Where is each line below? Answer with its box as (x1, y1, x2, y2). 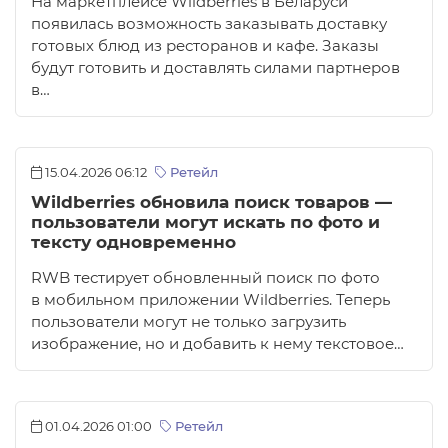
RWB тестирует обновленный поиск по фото (31, 269, 380, 288)
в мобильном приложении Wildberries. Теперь (31, 291, 390, 310)
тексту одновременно (31, 232, 236, 253)
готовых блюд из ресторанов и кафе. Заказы (31, 37, 379, 56)
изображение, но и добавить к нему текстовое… (31, 335, 404, 354)
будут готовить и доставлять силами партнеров (31, 59, 400, 78)
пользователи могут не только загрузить (31, 313, 346, 332)
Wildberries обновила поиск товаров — (31, 192, 392, 213)
